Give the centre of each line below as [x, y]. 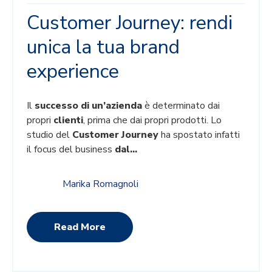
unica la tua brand [104, 47]
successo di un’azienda [89, 105]
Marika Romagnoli [101, 184]
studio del [50, 134]
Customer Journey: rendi [130, 22]
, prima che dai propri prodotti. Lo [153, 120]
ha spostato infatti [199, 134]
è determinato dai [181, 105]
